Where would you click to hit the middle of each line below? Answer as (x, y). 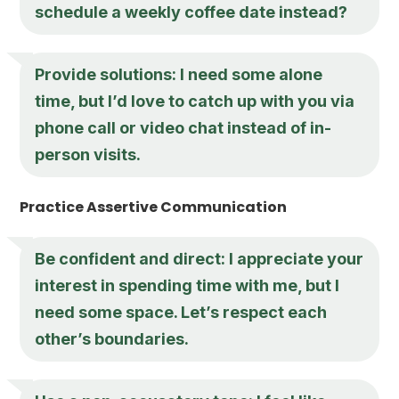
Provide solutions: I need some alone (179, 74)
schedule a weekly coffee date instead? (191, 12)
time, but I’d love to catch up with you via (195, 101)
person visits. (88, 154)
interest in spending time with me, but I (187, 285)
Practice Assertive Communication (154, 207)
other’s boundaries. (112, 338)
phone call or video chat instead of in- (183, 127)
